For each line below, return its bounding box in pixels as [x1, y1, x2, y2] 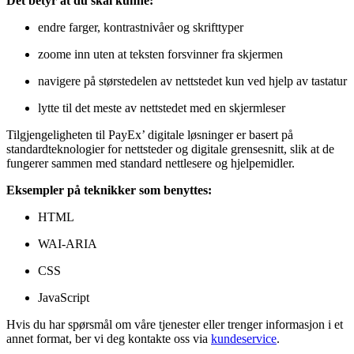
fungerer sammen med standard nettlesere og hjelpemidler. [6, 156, 295, 170]
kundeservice [211, 331, 277, 345]
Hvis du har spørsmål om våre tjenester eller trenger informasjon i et [6, 317, 343, 331]
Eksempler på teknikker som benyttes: [6, 183, 212, 197]
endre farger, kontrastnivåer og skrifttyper [38, 20, 243, 34]
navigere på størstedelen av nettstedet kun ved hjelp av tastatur [38, 73, 347, 88]
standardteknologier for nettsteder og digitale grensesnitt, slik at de [6, 141, 334, 156]
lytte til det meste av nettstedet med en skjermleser [38, 100, 285, 115]
